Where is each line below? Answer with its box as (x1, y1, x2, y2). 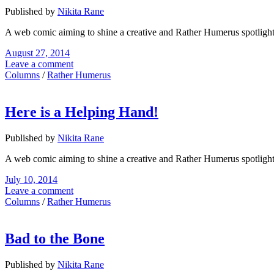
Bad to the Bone (5, 230, 105, 246)
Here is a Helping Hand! (5, 104, 158, 120)
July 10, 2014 (5, 174, 57, 185)
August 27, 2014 (5, 48, 70, 59)
